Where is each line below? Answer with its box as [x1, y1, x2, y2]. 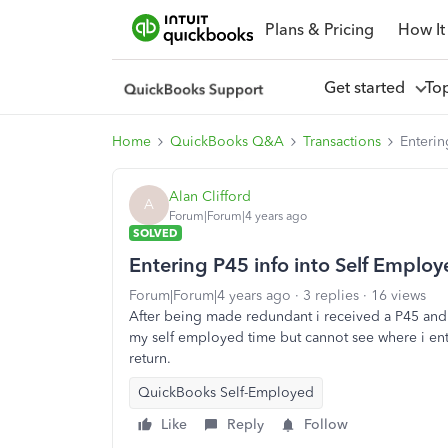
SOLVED [133, 226, 178, 240]
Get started [323, 77, 413, 97]
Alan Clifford [169, 187, 251, 205]
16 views [371, 287, 426, 304]
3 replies [303, 287, 359, 304]
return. [129, 350, 171, 367]
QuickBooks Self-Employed [138, 384, 314, 401]
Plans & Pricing [264, 19, 374, 39]
